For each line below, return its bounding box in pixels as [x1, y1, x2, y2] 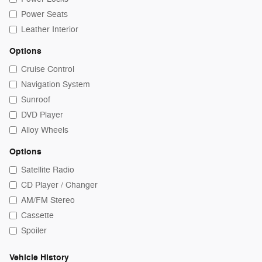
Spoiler [21, 226, 47, 236]
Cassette [21, 211, 54, 220]
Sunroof [21, 95, 50, 105]
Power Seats [21, 9, 68, 19]
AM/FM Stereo [21, 195, 75, 205]
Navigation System [21, 80, 90, 89]
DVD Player [21, 110, 63, 120]
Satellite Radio [21, 165, 74, 175]
